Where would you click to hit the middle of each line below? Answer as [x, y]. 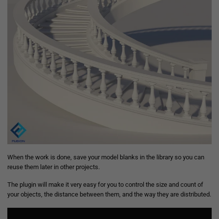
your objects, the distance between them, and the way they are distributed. [109, 195]
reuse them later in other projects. [54, 167]
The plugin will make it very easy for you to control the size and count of [105, 185]
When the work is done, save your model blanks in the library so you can [106, 157]
